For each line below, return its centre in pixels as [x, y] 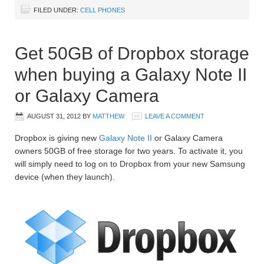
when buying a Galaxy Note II [131, 74]
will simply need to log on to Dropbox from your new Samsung [130, 164]
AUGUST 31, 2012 [54, 116]
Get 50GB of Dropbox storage [132, 53]
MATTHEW [108, 116]
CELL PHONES [103, 10]
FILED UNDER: [57, 10]
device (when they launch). [65, 176]
